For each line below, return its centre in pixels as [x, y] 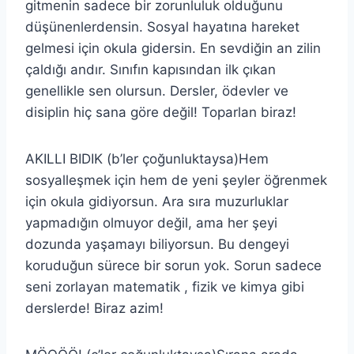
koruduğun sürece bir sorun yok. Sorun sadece [173, 265]
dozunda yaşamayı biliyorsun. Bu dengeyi [157, 244]
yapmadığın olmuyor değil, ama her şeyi [151, 222]
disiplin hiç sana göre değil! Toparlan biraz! [161, 112]
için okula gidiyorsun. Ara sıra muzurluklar [157, 201]
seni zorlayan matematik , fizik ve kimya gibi [165, 286]
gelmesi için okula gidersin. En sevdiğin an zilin [173, 48]
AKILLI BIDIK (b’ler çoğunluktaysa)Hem [147, 158]
